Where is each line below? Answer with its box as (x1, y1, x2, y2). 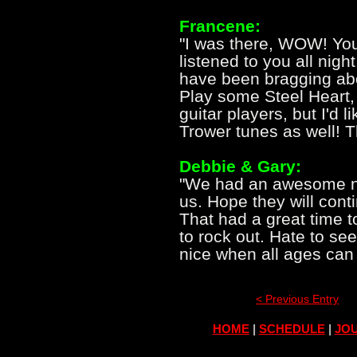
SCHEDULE (258, 322, 325, 335)
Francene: (179, 17, 261, 35)
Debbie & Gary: (179, 157, 301, 175)
